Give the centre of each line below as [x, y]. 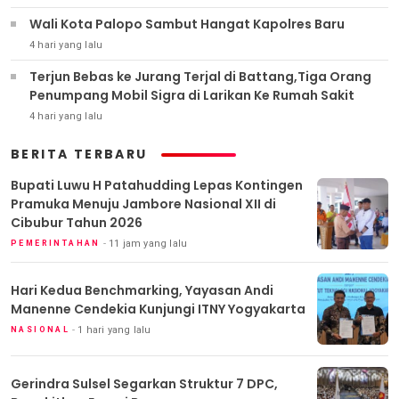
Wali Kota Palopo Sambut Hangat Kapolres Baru [187, 24]
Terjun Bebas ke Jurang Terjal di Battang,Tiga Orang [200, 77]
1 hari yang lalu [114, 330]
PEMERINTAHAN [56, 244]
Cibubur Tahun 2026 [77, 223]
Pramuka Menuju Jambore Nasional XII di [143, 204]
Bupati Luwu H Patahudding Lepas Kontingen [157, 186]
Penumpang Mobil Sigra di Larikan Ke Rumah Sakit [192, 96]
